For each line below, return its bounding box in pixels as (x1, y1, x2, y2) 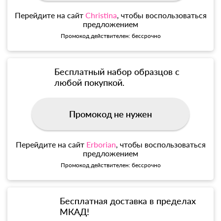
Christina (85, 10, 117, 20)
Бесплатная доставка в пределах (60, 195, 196, 207)
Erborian (86, 140, 116, 149)
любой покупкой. (54, 77, 125, 88)
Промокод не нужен (69, 109, 152, 120)
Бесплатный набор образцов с (54, 66, 180, 77)
